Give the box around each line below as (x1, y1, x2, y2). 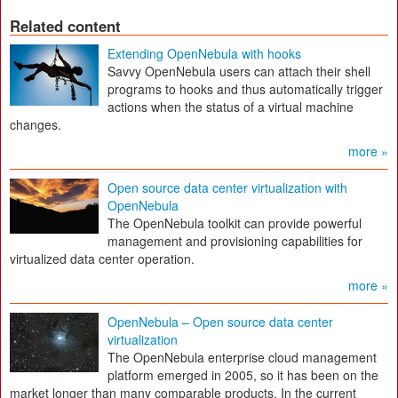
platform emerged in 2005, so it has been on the (107, 366, 378, 384)
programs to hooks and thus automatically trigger (107, 80, 383, 98)
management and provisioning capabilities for (107, 232, 362, 250)
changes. (10, 115, 61, 133)
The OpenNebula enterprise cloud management (107, 348, 377, 366)
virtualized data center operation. (10, 250, 195, 267)
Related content (10, 15, 121, 36)
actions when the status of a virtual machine (107, 98, 354, 115)
